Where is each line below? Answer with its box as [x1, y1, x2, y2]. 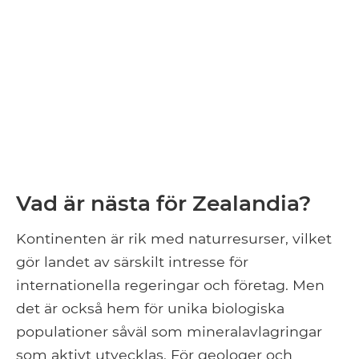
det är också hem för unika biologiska [16, 300, 284, 317]
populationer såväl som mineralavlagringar [16, 323, 322, 341]
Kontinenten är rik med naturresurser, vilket [16, 230, 332, 248]
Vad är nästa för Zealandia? [16, 190, 311, 217]
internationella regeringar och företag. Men [16, 276, 325, 294]
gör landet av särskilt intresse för [16, 253, 248, 271]
